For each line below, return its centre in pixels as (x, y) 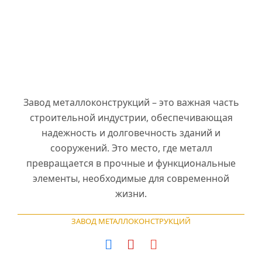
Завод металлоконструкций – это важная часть (131, 103)
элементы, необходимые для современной (131, 179)
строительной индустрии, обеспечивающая (131, 118)
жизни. (131, 194)
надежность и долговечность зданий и (131, 133)
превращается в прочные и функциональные (131, 163)
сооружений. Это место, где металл (131, 148)
